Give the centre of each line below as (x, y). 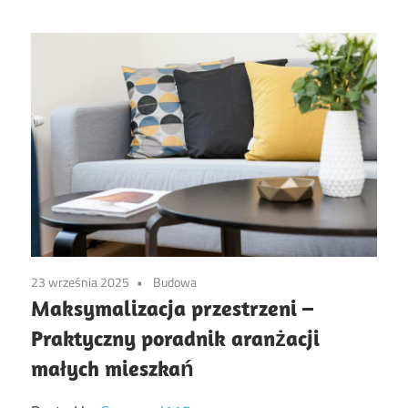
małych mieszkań (112, 367)
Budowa (175, 281)
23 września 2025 (80, 281)
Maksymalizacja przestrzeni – (172, 307)
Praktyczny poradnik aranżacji (175, 337)
